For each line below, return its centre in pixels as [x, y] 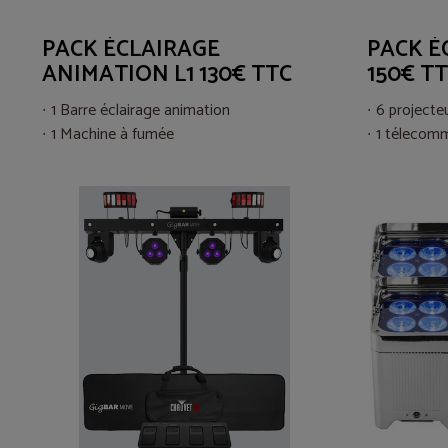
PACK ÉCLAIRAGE [131, 49]
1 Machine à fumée [112, 134]
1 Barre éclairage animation [140, 110]
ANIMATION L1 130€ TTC [167, 74]
